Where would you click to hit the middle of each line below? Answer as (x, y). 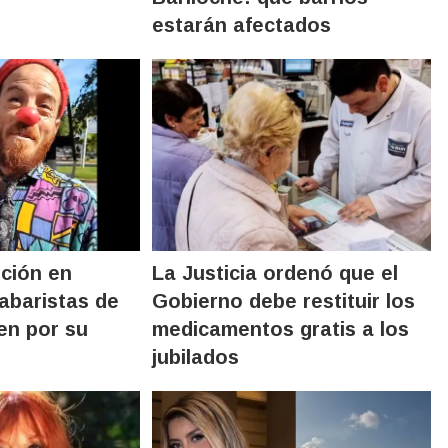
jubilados (196, 356)
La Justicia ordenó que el (275, 272)
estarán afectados (242, 24)
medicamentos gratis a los (281, 328)
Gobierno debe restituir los (284, 300)
